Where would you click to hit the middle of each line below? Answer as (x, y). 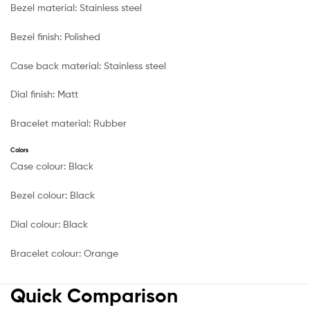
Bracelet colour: (47, 253)
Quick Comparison (94, 296)
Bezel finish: (37, 36)
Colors (19, 150)
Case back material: (57, 65)
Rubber (110, 123)
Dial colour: (37, 224)
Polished (82, 36)
